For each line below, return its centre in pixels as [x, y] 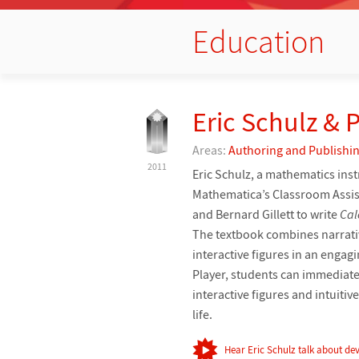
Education [258, 41]
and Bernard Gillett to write [266, 214]
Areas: [210, 149]
